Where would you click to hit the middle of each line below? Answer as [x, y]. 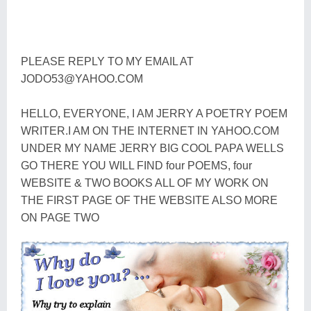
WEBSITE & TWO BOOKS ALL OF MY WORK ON [145, 183]
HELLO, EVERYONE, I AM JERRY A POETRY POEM [154, 113]
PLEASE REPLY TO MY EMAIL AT [107, 61]
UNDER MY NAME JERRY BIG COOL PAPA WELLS [152, 148]
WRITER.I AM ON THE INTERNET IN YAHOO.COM [150, 131]
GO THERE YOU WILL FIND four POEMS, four [136, 165]
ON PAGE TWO [60, 217]
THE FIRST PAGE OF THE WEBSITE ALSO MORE [149, 200]
